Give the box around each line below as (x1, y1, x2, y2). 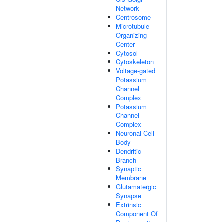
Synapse (116, 191, 141, 200)
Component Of (116, 209, 158, 218)
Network (116, 3, 139, 13)
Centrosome (116, 12, 151, 22)
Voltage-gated (116, 66, 155, 75)
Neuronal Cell (116, 128, 154, 138)
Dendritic (116, 146, 141, 156)
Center (116, 39, 135, 49)
